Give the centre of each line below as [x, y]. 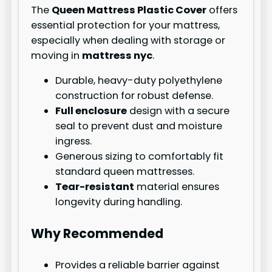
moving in [57, 56]
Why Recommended [97, 233]
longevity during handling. [119, 202]
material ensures [177, 187]
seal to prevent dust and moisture [139, 126]
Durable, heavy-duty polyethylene [139, 81]
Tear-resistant [95, 187]
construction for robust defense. [134, 96]
